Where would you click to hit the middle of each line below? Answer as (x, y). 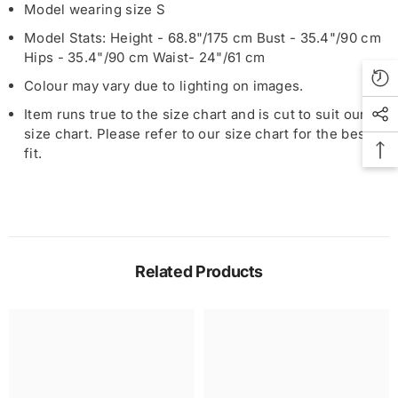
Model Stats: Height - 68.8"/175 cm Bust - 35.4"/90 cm (203, 38)
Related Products (199, 272)
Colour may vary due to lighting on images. (164, 86)
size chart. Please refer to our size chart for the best (197, 134)
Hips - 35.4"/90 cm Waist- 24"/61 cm (145, 58)
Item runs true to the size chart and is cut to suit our (195, 115)
